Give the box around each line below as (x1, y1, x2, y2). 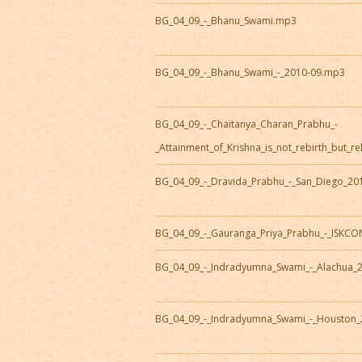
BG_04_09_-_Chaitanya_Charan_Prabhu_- (155, 117, 338, 132)
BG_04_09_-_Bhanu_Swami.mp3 (155, 14, 297, 28)
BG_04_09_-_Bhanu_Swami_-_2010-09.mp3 (155, 65, 345, 80)
